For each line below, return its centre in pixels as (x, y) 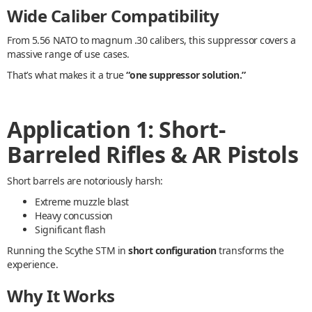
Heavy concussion (74, 216)
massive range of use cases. (68, 54)
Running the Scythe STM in (68, 251)
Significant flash (70, 230)
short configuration (172, 251)
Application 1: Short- (116, 130)
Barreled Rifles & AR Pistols (153, 155)
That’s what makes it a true (67, 75)
